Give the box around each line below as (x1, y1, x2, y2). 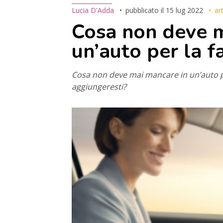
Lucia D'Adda (72, 5, 114, 15)
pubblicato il (125, 5, 166, 15)
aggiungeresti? (72, 81, 127, 92)
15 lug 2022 (166, 5, 204, 15)
